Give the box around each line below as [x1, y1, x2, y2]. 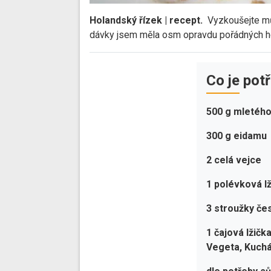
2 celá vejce [206, 154, 262, 166]
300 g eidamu [206, 130, 267, 142]
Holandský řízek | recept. [90, 15, 205, 27]
